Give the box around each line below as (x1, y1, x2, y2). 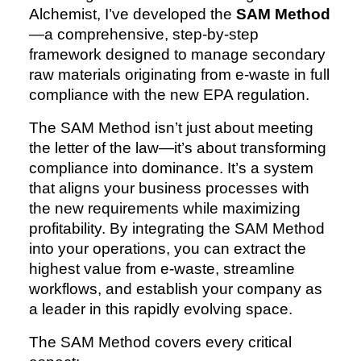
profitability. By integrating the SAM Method (29, 220, 325, 238)
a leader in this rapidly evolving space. (29, 301, 293, 318)
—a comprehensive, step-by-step (29, 26, 259, 44)
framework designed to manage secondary (29, 46, 326, 64)
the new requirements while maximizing (29, 200, 301, 218)
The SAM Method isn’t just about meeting (29, 119, 313, 137)
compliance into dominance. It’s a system (29, 160, 313, 177)
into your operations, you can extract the (29, 240, 306, 258)
